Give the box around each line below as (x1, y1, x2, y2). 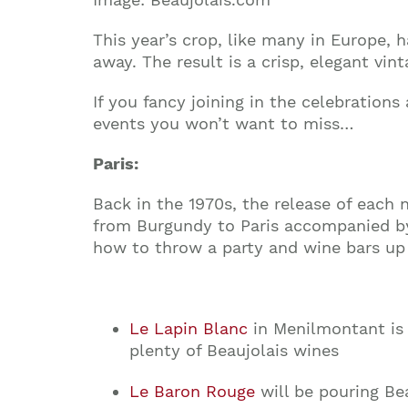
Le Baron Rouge (129, 381, 255, 401)
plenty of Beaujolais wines (129, 340, 339, 360)
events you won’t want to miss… (93, 113, 353, 133)
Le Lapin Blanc (129, 318, 248, 338)
